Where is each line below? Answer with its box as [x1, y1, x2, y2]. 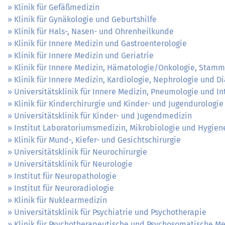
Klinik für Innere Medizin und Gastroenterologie [14, 38, 187, 48]
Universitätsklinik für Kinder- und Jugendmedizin [14, 110, 192, 121]
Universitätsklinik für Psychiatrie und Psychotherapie [14, 207, 206, 217]
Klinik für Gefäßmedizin [14, 2, 99, 12]
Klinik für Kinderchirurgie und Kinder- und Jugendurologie [14, 98, 223, 108]
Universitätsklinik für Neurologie [14, 159, 133, 169]
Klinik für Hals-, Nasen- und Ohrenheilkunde [14, 26, 174, 36]
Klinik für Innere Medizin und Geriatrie [14, 50, 154, 60]
